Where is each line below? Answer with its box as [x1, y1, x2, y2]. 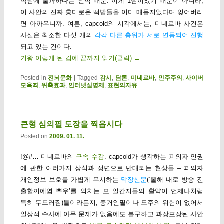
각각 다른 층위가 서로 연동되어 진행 [94, 31, 204, 39]
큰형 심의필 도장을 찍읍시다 [20, 120, 122, 129]
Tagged [77, 74, 98, 81]
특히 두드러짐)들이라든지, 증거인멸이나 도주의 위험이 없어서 [20, 199, 204, 207]
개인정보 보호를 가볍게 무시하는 [20, 176, 121, 184]
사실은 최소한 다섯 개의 [20, 31, 95, 39]
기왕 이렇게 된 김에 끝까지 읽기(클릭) [20, 54, 134, 62]
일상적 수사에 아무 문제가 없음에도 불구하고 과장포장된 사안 [20, 210, 204, 218]
